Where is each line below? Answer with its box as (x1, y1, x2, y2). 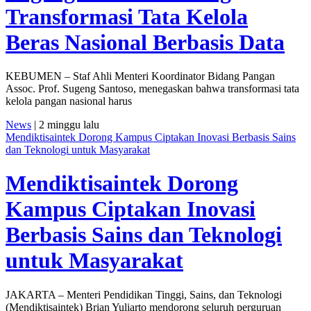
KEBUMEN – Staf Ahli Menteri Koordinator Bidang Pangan (6, 70, 275, 83)
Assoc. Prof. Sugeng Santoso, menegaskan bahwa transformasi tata (6, 83, 299, 95)
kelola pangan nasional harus (6, 95, 132, 108)
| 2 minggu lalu (31, 119, 99, 131)
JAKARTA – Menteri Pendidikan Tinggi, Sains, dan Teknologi (6, 288, 282, 301)
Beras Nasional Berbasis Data (6, 29, 285, 55)
